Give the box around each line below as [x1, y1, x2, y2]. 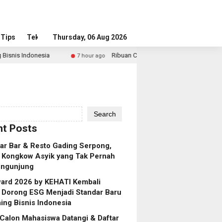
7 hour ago [29, 53, 57, 59]
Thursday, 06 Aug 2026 [53, 33, 127, 41]
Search [93, 110, 116, 118]
